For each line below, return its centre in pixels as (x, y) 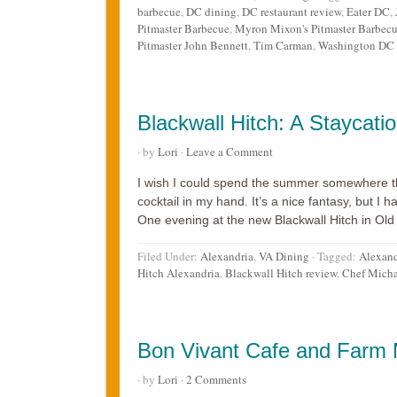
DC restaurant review (291, 12)
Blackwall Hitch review (280, 273)
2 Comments (216, 380)
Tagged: (338, 257)
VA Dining (284, 257)
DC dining (211, 12)
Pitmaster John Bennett (192, 46)
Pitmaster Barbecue (183, 29)
